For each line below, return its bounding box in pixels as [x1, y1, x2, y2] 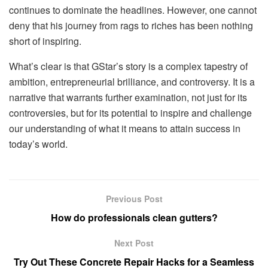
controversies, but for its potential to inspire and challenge [9, 106, 252, 120]
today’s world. [9, 137, 68, 151]
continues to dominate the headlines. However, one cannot [9, 3, 257, 17]
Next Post [114, 236, 154, 249]
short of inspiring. [9, 34, 81, 48]
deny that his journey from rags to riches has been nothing [9, 19, 253, 33]
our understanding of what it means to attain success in [9, 121, 240, 136]
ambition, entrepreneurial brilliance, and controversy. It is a [9, 75, 255, 89]
